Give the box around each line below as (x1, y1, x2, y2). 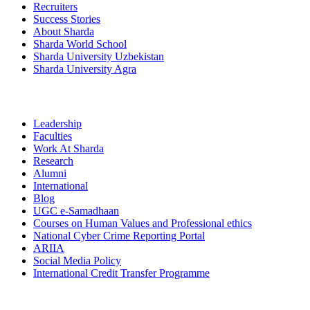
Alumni (33, 167, 66, 179)
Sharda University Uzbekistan (33, 50, 164, 62)
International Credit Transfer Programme (33, 266, 210, 279)
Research (33, 154, 73, 167)
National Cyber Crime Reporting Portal (33, 229, 205, 241)
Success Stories (33, 12, 100, 25)
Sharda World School (33, 37, 127, 50)
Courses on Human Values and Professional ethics (33, 217, 252, 229)
